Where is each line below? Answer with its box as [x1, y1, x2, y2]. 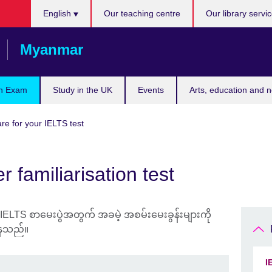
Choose [30, 1, 64, 12]
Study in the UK [53, 85, 112, 95]
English [42, 8, 73, 18]
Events [138, 85, 164, 95]
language [30, 30, 71, 41]
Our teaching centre [104, 8, 180, 18]
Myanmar [20, 41, 83, 58]
